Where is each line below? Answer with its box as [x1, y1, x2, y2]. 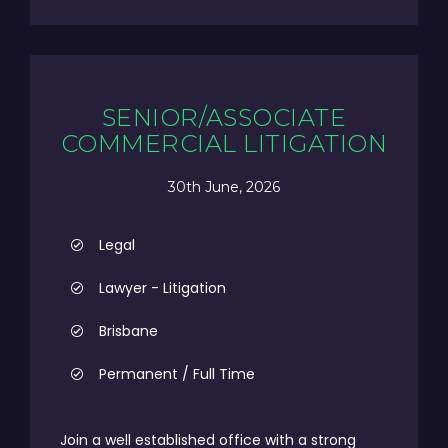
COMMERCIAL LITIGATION [60, 129, 388, 158]
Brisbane [99, 321, 158, 341]
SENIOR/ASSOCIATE [101, 103, 347, 132]
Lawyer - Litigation [99, 278, 226, 298]
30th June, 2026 [168, 177, 280, 196]
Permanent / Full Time [99, 364, 255, 384]
